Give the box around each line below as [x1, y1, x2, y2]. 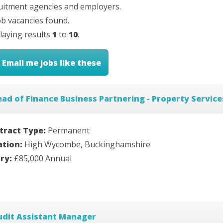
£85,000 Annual [14, 153, 72, 164]
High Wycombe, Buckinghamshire [24, 139, 150, 150]
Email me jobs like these [2, 57, 102, 68]
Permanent [48, 125, 90, 136]
